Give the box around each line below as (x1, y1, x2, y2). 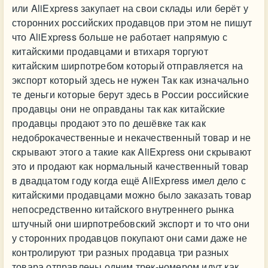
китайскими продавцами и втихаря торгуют (12, 44, 208, 58)
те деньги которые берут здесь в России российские (12, 87, 249, 101)
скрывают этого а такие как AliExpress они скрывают (12, 145, 251, 159)
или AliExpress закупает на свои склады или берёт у (12, 1, 249, 15)
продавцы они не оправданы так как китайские (12, 102, 226, 115)
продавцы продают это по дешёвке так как (12, 116, 206, 130)
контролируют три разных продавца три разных (12, 245, 229, 259)
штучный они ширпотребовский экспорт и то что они (12, 217, 250, 230)
